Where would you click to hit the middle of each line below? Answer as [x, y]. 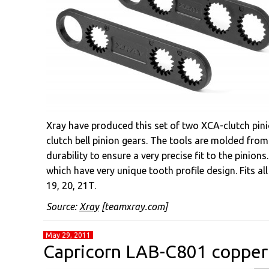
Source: [63, 207]
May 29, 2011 [68, 235]
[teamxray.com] [133, 207]
